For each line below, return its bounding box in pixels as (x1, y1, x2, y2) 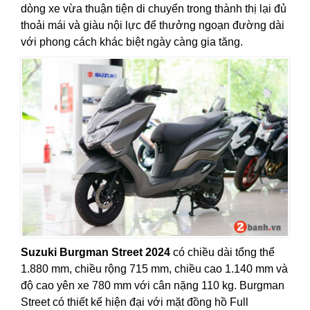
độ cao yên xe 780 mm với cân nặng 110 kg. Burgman (21, 280, 284, 292)
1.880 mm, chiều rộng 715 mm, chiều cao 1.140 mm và (21, 263, 288, 275)
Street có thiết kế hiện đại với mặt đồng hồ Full (21, 296, 248, 309)
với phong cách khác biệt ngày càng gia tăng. (21, 36, 243, 48)
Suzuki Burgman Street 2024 (21, 246, 170, 259)
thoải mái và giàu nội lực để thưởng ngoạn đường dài (21, 19, 284, 32)
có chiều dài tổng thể (170, 246, 275, 259)
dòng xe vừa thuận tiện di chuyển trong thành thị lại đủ (21, 3, 286, 15)
